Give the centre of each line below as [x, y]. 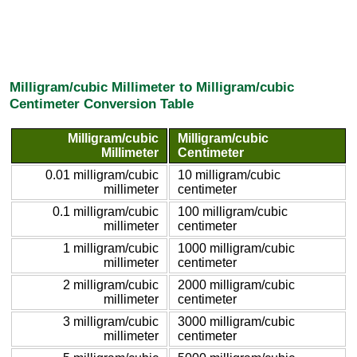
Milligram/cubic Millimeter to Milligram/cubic [152, 87]
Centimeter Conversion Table [102, 104]
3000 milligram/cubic [236, 321]
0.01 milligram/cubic [102, 175]
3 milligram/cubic [111, 321]
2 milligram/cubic [111, 284]
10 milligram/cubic [229, 175]
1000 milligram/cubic [236, 248]
